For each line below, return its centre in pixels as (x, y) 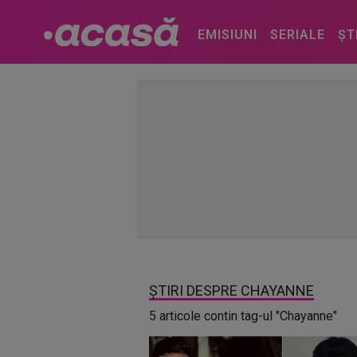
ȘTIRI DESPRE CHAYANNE (231, 290)
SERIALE (297, 35)
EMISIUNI (227, 35)
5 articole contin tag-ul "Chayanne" (243, 316)
